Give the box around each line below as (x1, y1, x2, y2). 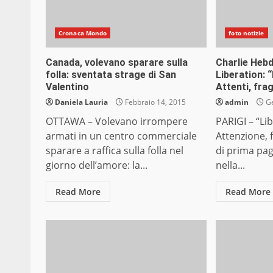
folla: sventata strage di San (46, 69, 176, 81)
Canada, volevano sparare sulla (46, 57, 188, 69)
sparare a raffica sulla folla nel (46, 144, 183, 158)
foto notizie (229, 29, 264, 38)
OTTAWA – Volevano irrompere (46, 115, 188, 129)
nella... (216, 158, 246, 172)
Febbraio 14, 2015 (123, 97, 186, 108)
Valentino (46, 81, 89, 93)
